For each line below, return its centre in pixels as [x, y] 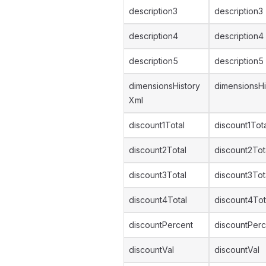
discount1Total [157, 125]
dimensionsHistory [164, 86]
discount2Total [158, 150]
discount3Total [158, 175]
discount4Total [158, 200]
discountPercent [161, 225]
